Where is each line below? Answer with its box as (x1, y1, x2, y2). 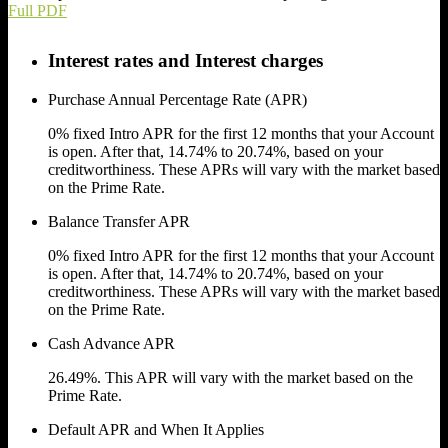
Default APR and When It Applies (48, 421, 264, 439)
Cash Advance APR (48, 335, 175, 353)
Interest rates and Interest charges (48, 50, 323, 72)
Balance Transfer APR (48, 213, 190, 231)
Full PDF (8, 2, 67, 20)
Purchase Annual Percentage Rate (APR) (48, 91, 307, 109)
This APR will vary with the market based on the (101, 369, 413, 387)
